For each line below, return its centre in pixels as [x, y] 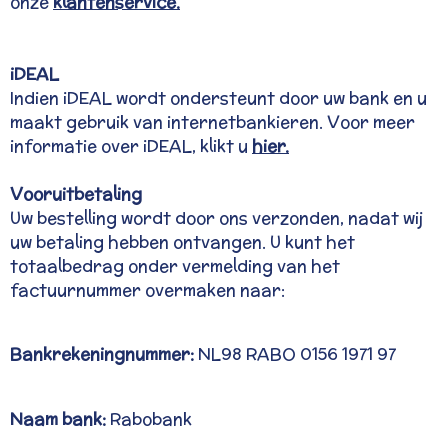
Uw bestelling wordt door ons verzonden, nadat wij [216, 218]
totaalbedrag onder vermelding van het [175, 266]
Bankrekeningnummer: [102, 354]
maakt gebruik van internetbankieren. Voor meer [212, 122]
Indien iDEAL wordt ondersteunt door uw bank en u [218, 98]
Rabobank [151, 418]
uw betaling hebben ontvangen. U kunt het [182, 242]
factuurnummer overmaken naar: [149, 290]
